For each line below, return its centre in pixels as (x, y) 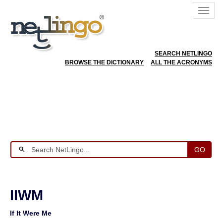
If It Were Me (31, 213)
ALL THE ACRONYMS (181, 62)
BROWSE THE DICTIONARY (104, 62)
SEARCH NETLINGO (183, 54)
